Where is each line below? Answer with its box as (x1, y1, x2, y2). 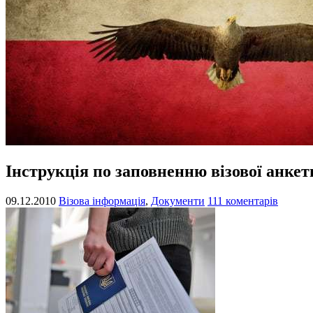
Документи (151, 194, 205, 207)
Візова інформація (59, 194, 145, 207)
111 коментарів (208, 194, 278, 207)
